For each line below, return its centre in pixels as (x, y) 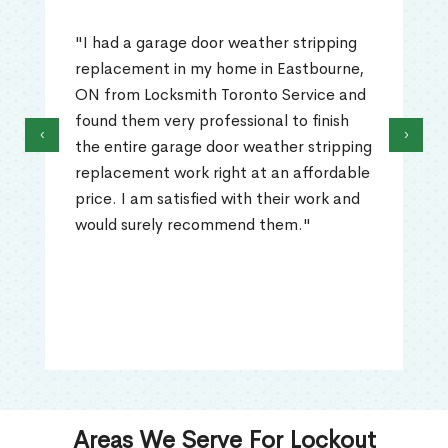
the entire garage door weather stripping (223, 147)
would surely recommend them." (193, 225)
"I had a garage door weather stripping (216, 43)
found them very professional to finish (212, 121)
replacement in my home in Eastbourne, (219, 69)
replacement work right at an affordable (222, 173)
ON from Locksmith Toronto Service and (220, 95)
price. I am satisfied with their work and (217, 199)
